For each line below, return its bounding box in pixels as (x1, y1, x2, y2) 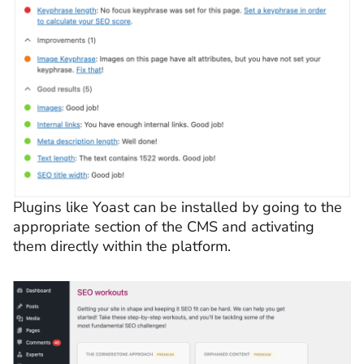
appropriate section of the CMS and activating (13, 216, 314, 236)
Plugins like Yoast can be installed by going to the (13, 197, 342, 217)
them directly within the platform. (13, 236, 231, 256)
